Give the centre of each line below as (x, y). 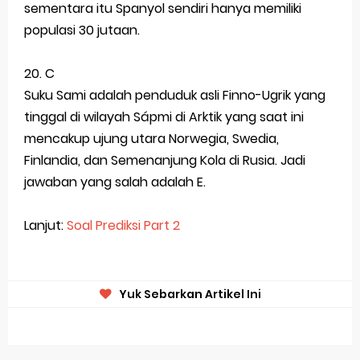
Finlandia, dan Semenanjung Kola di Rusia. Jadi (165, 160)
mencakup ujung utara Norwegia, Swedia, (151, 138)
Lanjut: (45, 225)
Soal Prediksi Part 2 (123, 225)
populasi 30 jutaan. (82, 30)
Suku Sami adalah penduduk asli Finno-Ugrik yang (175, 95)
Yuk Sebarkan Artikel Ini (190, 294)
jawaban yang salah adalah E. (115, 182)
